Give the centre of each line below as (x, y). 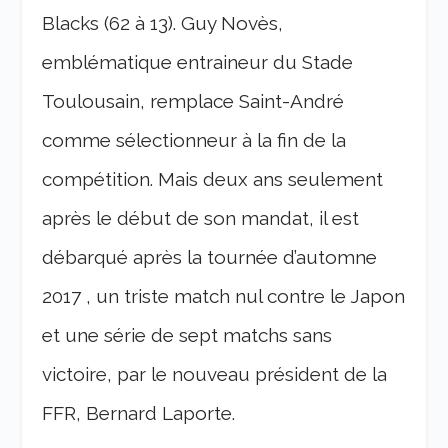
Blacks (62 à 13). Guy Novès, (163, 22)
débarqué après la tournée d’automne (210, 256)
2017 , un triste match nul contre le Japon (224, 295)
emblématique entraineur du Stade (198, 61)
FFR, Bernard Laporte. (139, 412)
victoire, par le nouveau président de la (215, 373)
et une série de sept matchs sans (187, 334)
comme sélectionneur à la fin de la (194, 139)
